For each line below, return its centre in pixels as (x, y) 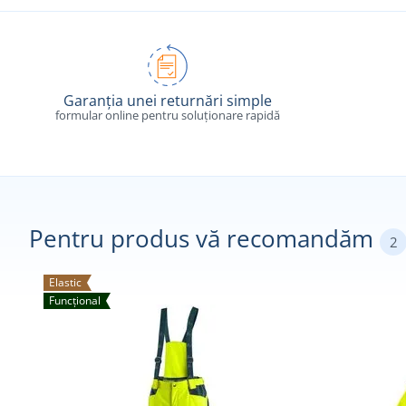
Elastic (65, 283)
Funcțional (75, 301)
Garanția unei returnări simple (168, 101)
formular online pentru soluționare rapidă (168, 116)
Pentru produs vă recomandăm (204, 239)
